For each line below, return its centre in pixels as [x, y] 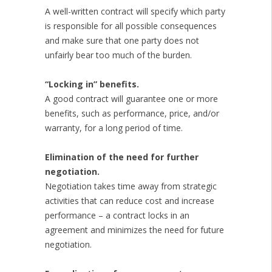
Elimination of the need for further [121, 157]
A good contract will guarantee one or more [131, 99]
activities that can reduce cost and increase [129, 201]
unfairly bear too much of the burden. [118, 55]
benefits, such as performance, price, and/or [132, 114]
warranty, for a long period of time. [114, 128]
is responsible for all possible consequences [131, 26]
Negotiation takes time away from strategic [131, 186]
